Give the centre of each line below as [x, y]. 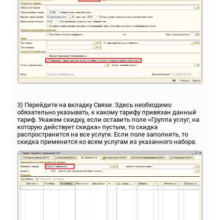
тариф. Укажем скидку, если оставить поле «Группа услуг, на [108, 119]
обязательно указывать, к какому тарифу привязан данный [107, 112]
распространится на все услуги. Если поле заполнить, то [103, 134]
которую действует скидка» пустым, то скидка [87, 127]
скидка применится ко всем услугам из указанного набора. [107, 141]
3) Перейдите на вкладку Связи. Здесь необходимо [94, 105]
